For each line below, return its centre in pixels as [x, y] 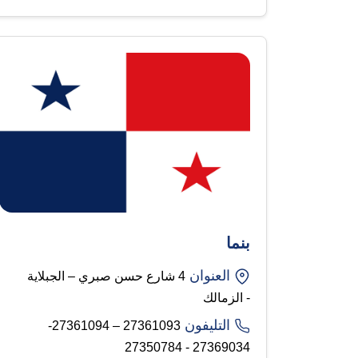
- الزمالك [227, 297]
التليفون [207, 325]
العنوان [210, 275]
